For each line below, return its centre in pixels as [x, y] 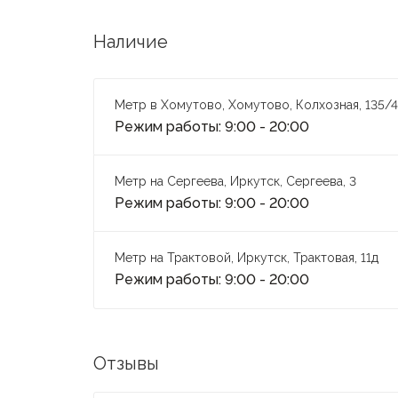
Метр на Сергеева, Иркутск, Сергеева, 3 [237, 182]
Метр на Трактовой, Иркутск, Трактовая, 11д [246, 258]
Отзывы [126, 364]
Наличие [130, 42]
